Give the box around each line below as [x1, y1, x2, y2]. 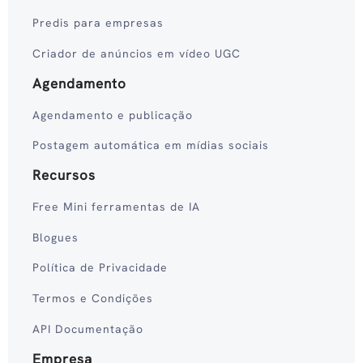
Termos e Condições [32, 291, 153, 306]
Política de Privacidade [32, 260, 168, 275]
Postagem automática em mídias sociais [32, 138, 269, 153]
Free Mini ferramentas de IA [32, 199, 200, 214]
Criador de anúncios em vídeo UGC [32, 46, 241, 62]
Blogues [32, 229, 79, 245]
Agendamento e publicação [32, 107, 193, 122]
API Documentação [32, 321, 143, 336]
